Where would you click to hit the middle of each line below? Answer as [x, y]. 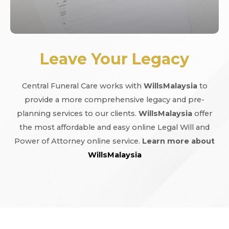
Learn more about [178, 141]
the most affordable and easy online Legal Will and [114, 127]
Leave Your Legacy [114, 59]
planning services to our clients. [78, 113]
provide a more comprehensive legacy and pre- [114, 99]
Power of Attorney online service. [78, 141]
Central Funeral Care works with [83, 86]
